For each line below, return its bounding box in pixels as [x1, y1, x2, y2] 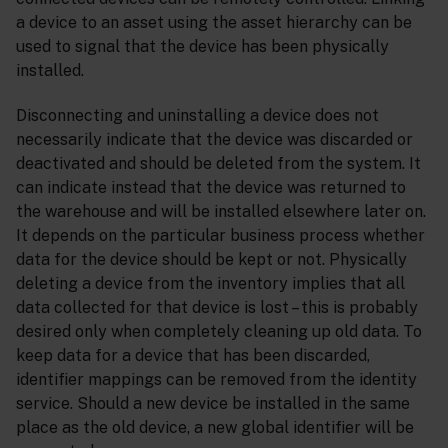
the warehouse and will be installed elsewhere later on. [16, 202, 426, 222]
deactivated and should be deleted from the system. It [16, 154, 421, 174]
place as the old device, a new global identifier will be [16, 418, 414, 438]
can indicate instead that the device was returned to [16, 178, 406, 198]
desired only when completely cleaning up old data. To [16, 322, 422, 342]
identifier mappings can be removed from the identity [16, 370, 417, 390]
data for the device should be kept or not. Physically [16, 250, 407, 270]
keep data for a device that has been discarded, [16, 346, 370, 366]
